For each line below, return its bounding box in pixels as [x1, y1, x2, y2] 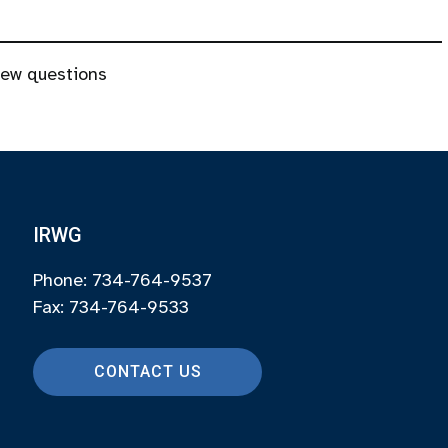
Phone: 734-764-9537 [32, 269, 212, 291]
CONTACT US [93, 362, 202, 381]
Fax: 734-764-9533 [32, 296, 189, 318]
